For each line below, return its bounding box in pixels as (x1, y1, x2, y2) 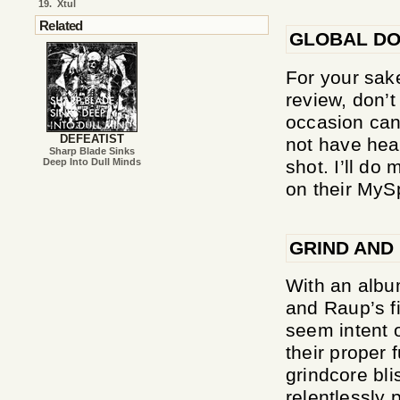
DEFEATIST (59, 132, 124, 146)
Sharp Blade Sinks (48, 146, 135, 156)
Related (39, 19, 83, 33)
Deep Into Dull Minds (42, 156, 141, 167)
